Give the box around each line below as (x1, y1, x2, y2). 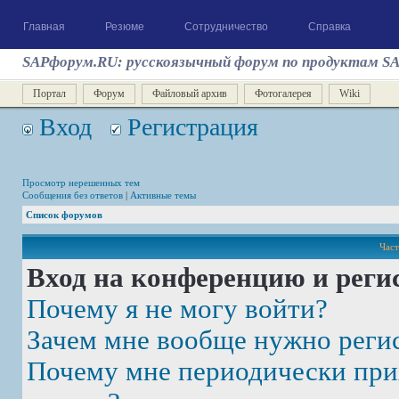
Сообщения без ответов (22, 190, 123, 200)
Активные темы (130, 190, 196, 200)
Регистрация (121, 113, 258, 141)
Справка (308, 20, 351, 33)
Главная (23, 20, 65, 33)
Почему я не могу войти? (27, 294, 328, 324)
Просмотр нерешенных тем (22, 177, 140, 188)
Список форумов (26, 209, 102, 220)
